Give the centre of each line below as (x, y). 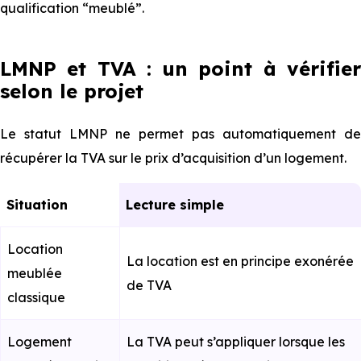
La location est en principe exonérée (240, 261)
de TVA (149, 285)
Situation (41, 205)
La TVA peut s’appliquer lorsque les (236, 342)
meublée (35, 273)
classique (36, 297)
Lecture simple (178, 205)
